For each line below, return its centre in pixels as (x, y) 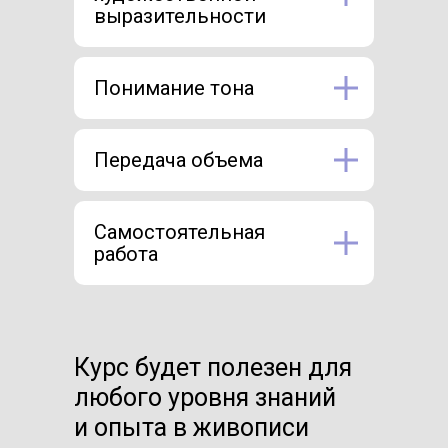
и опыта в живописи (191, 428)
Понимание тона (174, 88)
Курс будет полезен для (213, 368)
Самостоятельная (179, 232)
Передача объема (178, 160)
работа (126, 254)
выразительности (180, 16)
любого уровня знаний (205, 398)
